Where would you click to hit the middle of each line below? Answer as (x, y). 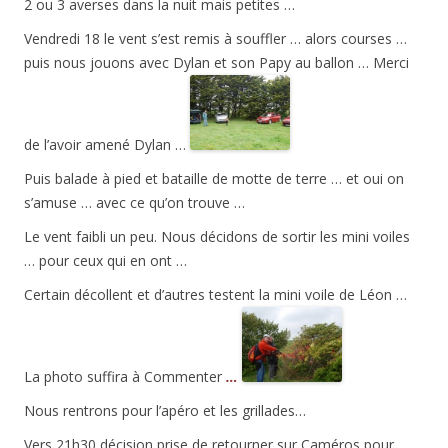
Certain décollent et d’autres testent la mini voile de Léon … (215, 295)
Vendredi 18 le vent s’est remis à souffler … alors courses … (215, 39)
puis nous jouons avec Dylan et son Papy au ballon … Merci (216, 63)
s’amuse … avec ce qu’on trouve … (134, 203)
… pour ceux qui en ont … (105, 261)
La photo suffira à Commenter (125, 377)
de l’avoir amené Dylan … (107, 145)
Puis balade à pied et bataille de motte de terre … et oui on (214, 179)
